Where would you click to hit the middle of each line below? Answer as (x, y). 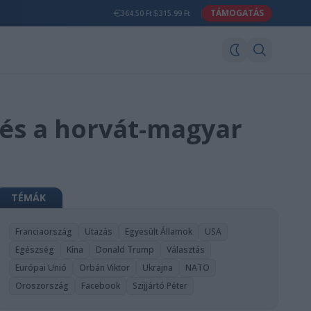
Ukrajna (158, 268)
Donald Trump (125, 250)
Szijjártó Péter (160, 286)
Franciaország (44, 232)
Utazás (99, 232)
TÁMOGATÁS (237, 13)
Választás (186, 250)
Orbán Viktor (105, 268)
